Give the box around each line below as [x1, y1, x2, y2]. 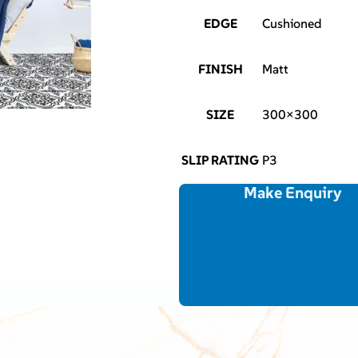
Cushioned [262, 15, 322, 32]
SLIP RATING [181, 152, 259, 169]
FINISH [197, 61, 243, 78]
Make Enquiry [244, 182, 342, 204]
